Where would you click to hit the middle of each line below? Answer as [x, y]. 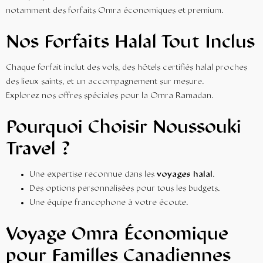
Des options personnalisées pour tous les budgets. [125, 189]
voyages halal [185, 175]
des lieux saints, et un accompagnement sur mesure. [105, 82]
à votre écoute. [157, 203]
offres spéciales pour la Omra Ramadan [135, 96]
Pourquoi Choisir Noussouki [124, 129]
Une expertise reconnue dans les [93, 175]
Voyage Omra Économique [117, 235]
